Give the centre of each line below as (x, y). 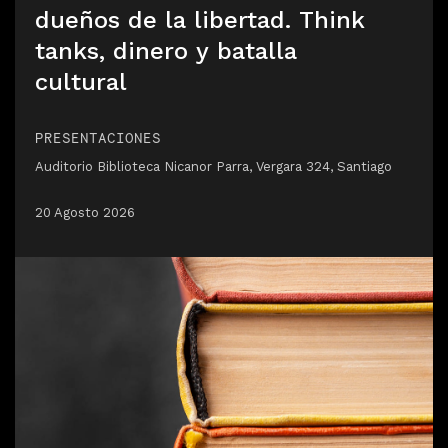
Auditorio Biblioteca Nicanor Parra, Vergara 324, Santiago (213, 166)
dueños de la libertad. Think (200, 20)
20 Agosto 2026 (85, 212)
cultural (81, 82)
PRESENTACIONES (98, 137)
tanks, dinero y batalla (166, 51)
